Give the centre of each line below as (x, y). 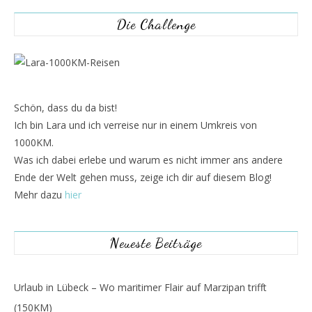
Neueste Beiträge (156, 243)
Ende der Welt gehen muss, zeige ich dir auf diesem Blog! (143, 177)
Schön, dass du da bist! (65, 108)
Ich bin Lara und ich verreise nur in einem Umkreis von (135, 125)
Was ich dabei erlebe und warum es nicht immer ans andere (148, 160)
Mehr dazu (39, 195)
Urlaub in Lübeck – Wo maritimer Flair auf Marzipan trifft (140, 287)
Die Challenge (156, 24)
